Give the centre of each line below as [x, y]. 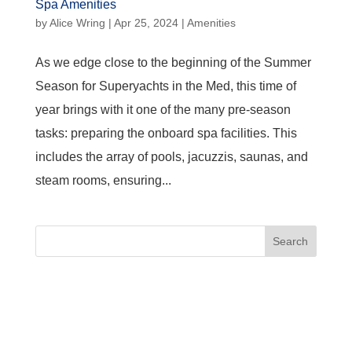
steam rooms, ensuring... [103, 180]
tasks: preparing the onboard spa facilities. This [166, 133]
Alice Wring [77, 22]
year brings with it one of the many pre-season [163, 109]
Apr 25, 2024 [146, 22]
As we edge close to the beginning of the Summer [173, 62]
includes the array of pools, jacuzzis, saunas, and [171, 156]
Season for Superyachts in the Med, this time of [165, 86]
